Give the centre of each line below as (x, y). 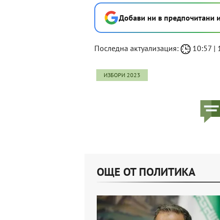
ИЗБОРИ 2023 (122, 75)
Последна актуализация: (137, 48)
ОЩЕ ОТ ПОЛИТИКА (146, 171)
